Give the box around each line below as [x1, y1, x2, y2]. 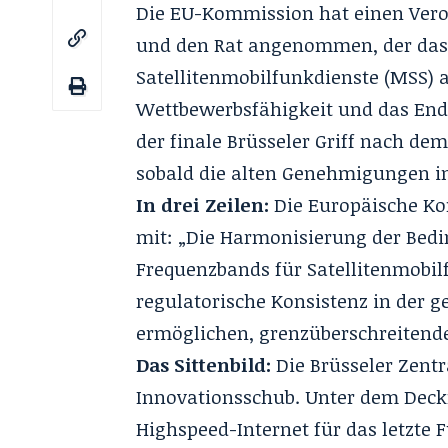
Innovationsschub [136, 384, 296, 410]
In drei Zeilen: [136, 192, 270, 218]
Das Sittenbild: [136, 352, 272, 378]
